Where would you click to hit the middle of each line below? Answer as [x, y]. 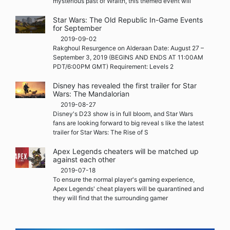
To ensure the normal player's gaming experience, [124, 179]
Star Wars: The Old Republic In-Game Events [128, 20]
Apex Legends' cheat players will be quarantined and [129, 188]
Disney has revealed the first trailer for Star [125, 85]
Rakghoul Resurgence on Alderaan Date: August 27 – [129, 48]
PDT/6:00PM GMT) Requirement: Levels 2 [113, 66]
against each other [84, 159]
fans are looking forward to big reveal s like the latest [129, 123]
